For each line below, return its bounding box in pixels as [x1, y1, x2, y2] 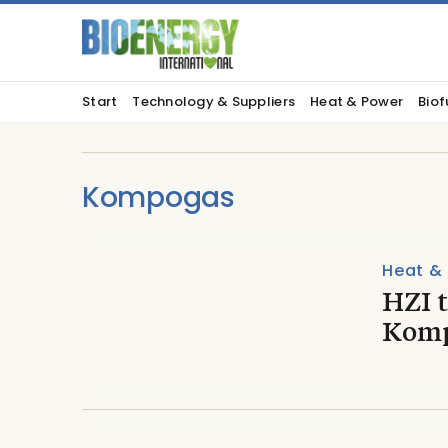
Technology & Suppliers [132, 92, 296, 111]
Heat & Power [310, 92, 404, 111]
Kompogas [82, 178, 235, 217]
